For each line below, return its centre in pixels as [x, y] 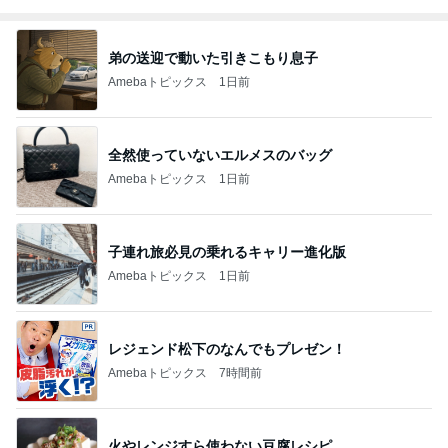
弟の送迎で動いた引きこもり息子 [213, 57]
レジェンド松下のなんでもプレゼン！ [227, 348]
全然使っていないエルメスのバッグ [220, 154]
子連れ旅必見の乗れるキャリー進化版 [227, 251]
